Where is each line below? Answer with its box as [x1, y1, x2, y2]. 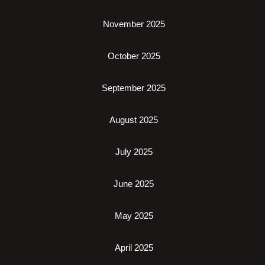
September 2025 [102, 82, 166, 93]
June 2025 [114, 178, 154, 189]
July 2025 [115, 146, 153, 157]
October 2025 [107, 50, 160, 61]
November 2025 [102, 18, 165, 29]
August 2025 [109, 114, 158, 125]
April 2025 [114, 242, 153, 253]
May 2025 [114, 210, 153, 221]
